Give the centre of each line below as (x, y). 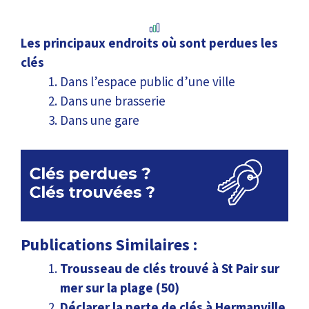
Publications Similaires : (109, 245)
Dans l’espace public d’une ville (148, 81)
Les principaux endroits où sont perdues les (149, 43)
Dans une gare (100, 120)
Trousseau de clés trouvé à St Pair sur (170, 269)
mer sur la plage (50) (120, 288)
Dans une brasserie (113, 101)
